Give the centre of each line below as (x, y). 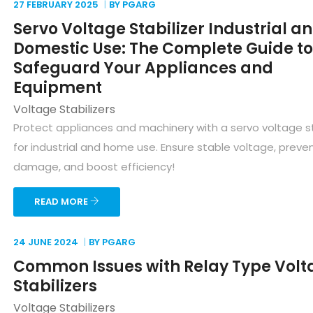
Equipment (58, 88)
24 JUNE (32, 242)
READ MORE (62, 202)
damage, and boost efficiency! (94, 167)
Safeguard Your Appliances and (143, 68)
